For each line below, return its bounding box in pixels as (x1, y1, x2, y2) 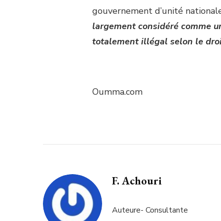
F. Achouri (112, 173, 161, 188)
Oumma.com (92, 85, 143, 98)
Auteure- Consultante (112, 204, 188, 216)
